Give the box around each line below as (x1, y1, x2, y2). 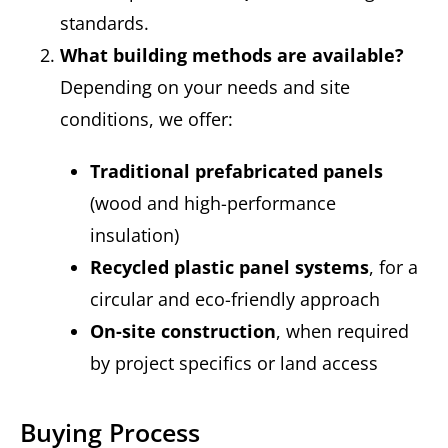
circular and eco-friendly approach (90, 286, 380, 311)
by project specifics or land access (90, 350, 378, 375)
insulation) (90, 222, 179, 247)
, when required (276, 318, 409, 343)
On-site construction (90, 318, 276, 343)
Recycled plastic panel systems (90, 254, 369, 279)
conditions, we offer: (60, 106, 233, 131)
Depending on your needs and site (60, 74, 350, 99)
